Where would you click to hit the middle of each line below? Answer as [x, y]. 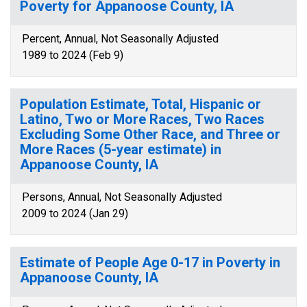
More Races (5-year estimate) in [121, 149]
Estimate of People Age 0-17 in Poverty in [150, 262]
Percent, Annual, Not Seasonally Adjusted [120, 39]
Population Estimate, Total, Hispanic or [140, 104]
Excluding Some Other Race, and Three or [150, 134]
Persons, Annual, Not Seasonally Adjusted [122, 197]
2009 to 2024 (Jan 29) [75, 213]
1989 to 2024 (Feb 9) [73, 55]
